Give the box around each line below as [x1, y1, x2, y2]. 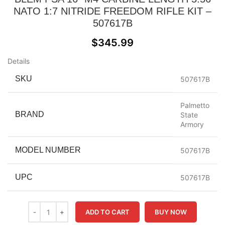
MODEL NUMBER [15, 146, 81, 154]
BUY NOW [155, 208, 187, 216]
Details [8, 57, 30, 65]
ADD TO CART [85, 208, 130, 216]
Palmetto [180, 101, 209, 109]
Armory [180, 120, 204, 129]
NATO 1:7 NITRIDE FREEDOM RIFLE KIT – [14, 6, 211, 17]
